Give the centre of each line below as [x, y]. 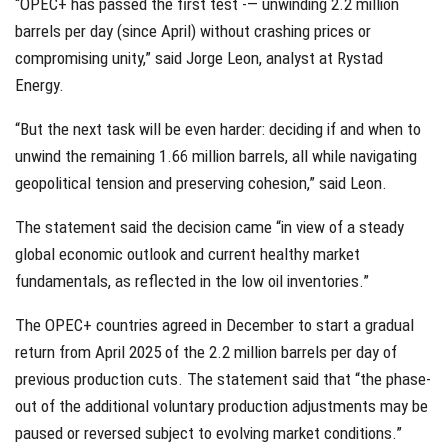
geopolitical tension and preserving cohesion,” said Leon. [201, 182]
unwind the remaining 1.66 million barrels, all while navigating [216, 155]
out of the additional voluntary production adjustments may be [221, 405]
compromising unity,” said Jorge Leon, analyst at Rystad [199, 57]
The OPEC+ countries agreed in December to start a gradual [214, 324]
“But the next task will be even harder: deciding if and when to [218, 128]
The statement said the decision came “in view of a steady [209, 226]
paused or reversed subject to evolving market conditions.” [208, 432]
